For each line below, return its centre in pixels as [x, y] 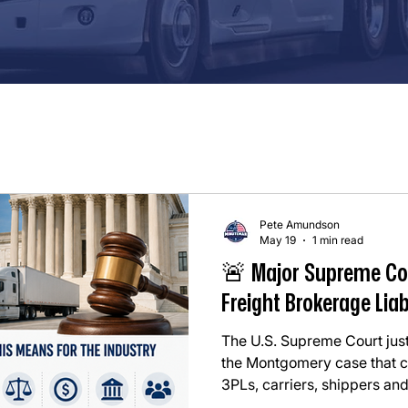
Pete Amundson [300, 224]
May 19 [278, 240]
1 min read [338, 240]
